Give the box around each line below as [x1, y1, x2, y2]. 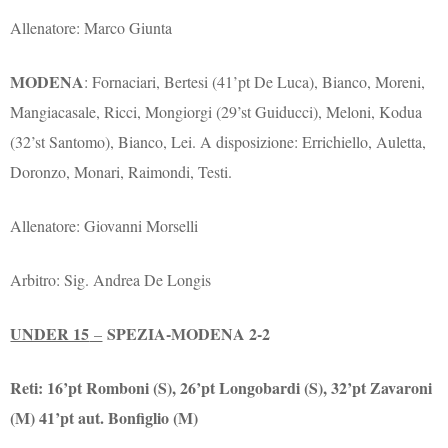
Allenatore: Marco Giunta [10, 17, 173, 39]
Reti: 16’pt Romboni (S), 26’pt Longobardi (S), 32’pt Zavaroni [10, 376, 433, 400]
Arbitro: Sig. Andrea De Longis [10, 269, 212, 291]
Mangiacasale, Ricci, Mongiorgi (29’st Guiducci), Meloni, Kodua [10, 101, 423, 123]
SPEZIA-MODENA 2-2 [107, 322, 271, 346]
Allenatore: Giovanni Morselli [10, 215, 199, 237]
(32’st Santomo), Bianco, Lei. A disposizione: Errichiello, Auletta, [10, 131, 427, 153]
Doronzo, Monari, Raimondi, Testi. [10, 161, 233, 183]
